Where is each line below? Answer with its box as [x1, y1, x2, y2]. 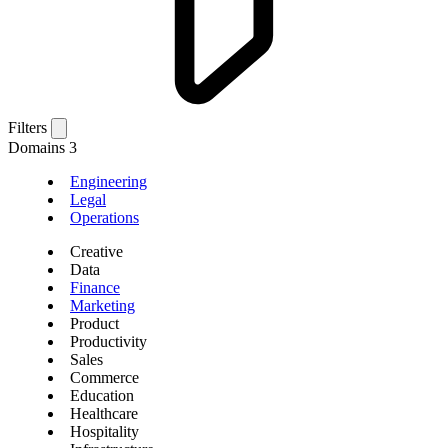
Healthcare [70, 405, 138, 423]
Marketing [70, 297, 135, 315]
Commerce [70, 369, 139, 387]
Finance [70, 279, 120, 297]
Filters [8, 119, 47, 137]
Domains [8, 139, 69, 157]
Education [70, 387, 134, 405]
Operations [70, 209, 139, 227]
